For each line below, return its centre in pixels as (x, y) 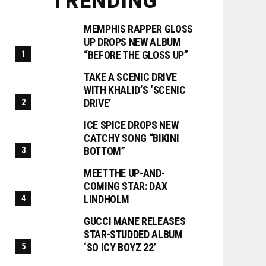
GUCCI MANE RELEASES (135, 221)
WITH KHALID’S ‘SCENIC (135, 90)
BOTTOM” (104, 151)
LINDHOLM (107, 199)
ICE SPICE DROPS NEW (131, 125)
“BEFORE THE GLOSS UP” (136, 55)
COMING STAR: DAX (126, 186)
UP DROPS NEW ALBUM (132, 42)
